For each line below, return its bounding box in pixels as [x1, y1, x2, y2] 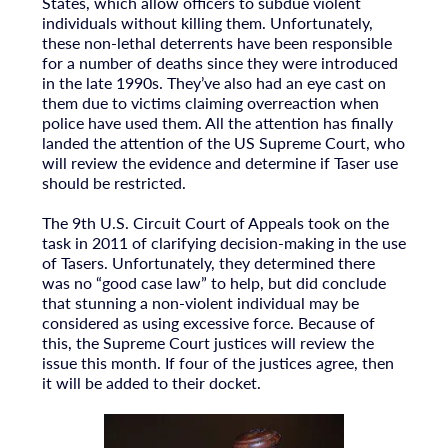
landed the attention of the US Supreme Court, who [41, 130, 405, 154]
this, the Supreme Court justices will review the [41, 331, 374, 355]
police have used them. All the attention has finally [41, 110, 393, 134]
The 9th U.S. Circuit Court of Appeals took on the [41, 211, 389, 235]
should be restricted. [41, 170, 186, 194]
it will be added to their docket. [41, 371, 261, 395]
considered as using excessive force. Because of [41, 311, 375, 335]
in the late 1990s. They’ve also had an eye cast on [41, 70, 386, 94]
